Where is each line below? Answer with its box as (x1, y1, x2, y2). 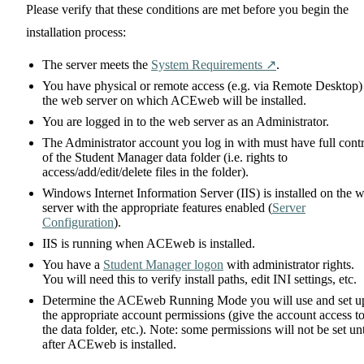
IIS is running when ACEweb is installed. (42, 236, 255, 251)
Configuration (42, 215, 114, 230)
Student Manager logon (103, 258, 223, 272)
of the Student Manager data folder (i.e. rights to (42, 150, 288, 165)
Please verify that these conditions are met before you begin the (26, 2, 349, 17)
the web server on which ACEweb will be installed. (42, 93, 306, 108)
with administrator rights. (223, 258, 354, 272)
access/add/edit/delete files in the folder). (42, 165, 249, 180)
